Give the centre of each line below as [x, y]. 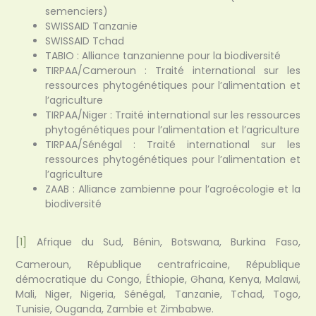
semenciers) [77, 12]
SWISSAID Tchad [85, 41]
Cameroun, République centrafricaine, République [158, 265]
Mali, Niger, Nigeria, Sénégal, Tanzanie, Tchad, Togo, [158, 294]
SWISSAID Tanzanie [92, 26]
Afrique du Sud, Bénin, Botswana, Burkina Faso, [164, 242]
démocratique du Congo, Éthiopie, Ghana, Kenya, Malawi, [158, 280]
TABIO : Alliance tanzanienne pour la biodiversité [163, 56]
